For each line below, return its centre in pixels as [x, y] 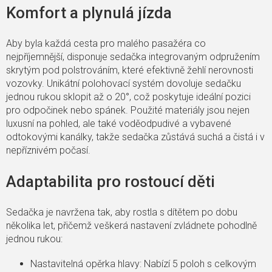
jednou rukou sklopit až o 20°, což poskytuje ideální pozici [128, 97]
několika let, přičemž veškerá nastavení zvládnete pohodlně [131, 226]
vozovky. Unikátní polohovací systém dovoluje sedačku [124, 84]
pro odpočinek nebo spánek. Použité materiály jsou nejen [128, 110]
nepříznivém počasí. [48, 151]
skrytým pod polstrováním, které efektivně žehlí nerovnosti [130, 70]
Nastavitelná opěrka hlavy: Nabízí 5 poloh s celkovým [143, 264]
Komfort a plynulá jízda [89, 13]
